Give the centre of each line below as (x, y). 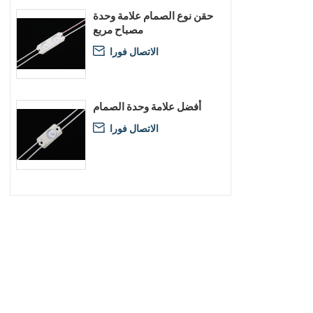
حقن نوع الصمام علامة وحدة (153, 15)
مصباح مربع (118, 29)
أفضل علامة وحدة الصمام (147, 106)
